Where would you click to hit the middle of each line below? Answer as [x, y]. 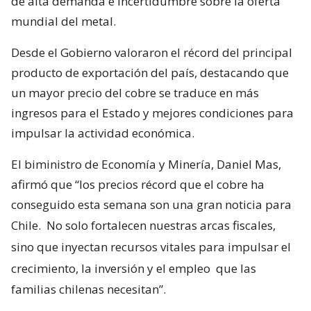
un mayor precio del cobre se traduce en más [135, 92]
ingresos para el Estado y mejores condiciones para [152, 112]
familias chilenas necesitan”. [89, 289]
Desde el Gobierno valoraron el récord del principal [152, 52]
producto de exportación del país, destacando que [150, 72]
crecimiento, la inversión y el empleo [111, 268]
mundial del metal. [64, 21]
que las [235, 268]
